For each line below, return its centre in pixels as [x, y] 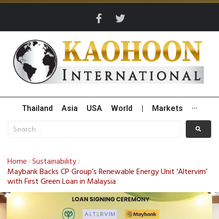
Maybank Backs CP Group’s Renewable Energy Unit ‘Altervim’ [107, 172]
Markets [167, 109]
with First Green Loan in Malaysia [62, 182]
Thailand [37, 109]
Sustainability [54, 162]
